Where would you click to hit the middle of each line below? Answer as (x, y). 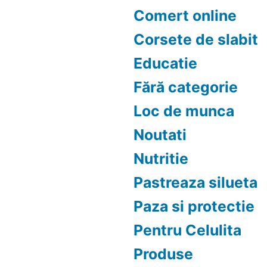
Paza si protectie (194, 206)
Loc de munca (184, 111)
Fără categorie (186, 87)
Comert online (185, 15)
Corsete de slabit (196, 39)
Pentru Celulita (187, 230)
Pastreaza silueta (195, 182)
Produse (163, 254)
